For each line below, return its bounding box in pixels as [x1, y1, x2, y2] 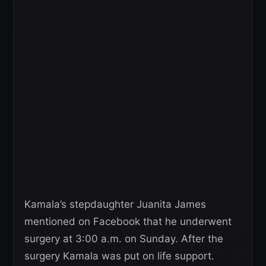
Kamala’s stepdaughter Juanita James [24, 198, 206, 210]
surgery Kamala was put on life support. [24, 249, 214, 262]
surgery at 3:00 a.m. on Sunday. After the [24, 232, 223, 245]
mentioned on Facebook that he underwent [24, 215, 232, 227]
